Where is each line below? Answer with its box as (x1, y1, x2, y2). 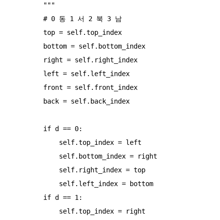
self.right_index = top (12, 165, 59, 174)
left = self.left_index (12, 69, 43, 78)
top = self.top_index (12, 28, 43, 36)
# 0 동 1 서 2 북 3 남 (12, 14, 43, 23)
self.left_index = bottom (12, 179, 59, 188)
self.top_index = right (12, 207, 59, 215)
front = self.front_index (12, 83, 43, 91)
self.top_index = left (12, 138, 59, 146)
